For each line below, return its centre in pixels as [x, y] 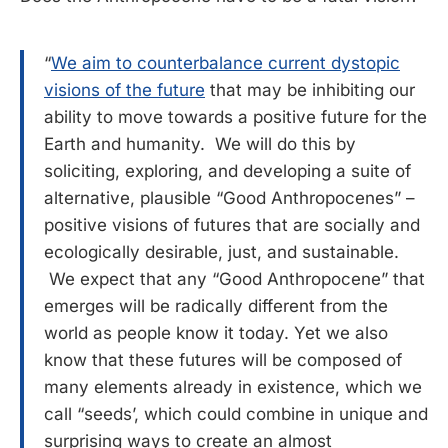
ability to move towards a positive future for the [235, 117]
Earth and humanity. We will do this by [200, 144]
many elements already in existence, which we [233, 387]
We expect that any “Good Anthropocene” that [234, 279]
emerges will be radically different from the [216, 306]
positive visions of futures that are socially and [232, 225]
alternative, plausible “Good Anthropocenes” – [229, 198]
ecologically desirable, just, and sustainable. [221, 252]
